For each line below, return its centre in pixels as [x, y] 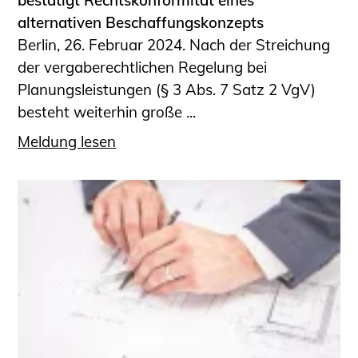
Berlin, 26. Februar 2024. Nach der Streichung [174, 45]
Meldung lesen [67, 141]
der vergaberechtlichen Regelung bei [143, 68]
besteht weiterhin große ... [107, 112]
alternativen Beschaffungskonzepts [141, 23]
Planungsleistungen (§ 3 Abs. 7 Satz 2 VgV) [167, 90]
